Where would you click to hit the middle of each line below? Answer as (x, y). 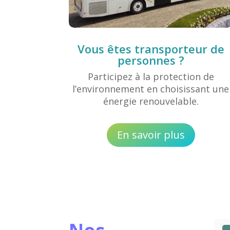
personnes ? (151, 60)
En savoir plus (151, 135)
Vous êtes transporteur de (151, 49)
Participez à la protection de (151, 77)
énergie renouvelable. (151, 101)
